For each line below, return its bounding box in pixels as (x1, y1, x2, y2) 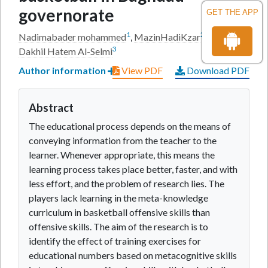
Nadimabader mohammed (19, 31, 126, 42)
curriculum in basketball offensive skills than (29, 206, 210, 218)
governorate (19, 5, 114, 25)
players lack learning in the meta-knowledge (29, 192, 208, 203)
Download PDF (185, 65, 249, 76)
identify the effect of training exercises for (29, 235, 201, 246)
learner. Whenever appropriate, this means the (29, 149, 215, 160)
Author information (19, 65, 106, 76)
